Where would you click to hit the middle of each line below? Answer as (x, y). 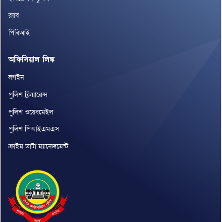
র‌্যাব (14, 16)
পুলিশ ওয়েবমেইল (31, 112)
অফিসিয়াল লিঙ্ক (31, 59)
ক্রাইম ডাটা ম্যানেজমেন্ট (38, 146)
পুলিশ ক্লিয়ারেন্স (28, 95)
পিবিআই (19, 33)
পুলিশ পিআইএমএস (34, 129)
